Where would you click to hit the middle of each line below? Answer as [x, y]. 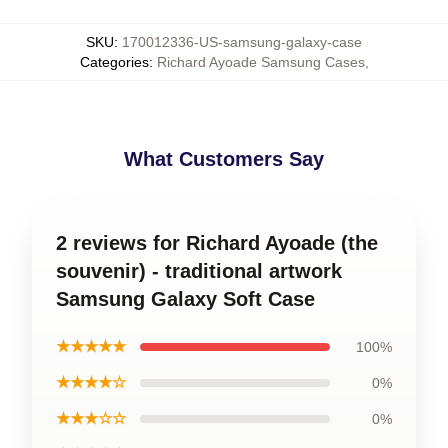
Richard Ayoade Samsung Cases [260, 62]
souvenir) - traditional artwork [199, 271]
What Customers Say [224, 159]
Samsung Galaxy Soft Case [185, 299]
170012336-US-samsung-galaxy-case [242, 42]
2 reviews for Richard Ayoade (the [217, 243]
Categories [114, 62]
